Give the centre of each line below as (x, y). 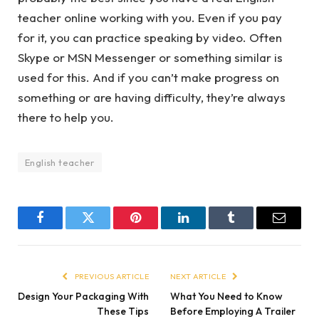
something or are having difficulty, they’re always (152, 98)
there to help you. (66, 117)
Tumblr (249, 228)
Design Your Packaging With (83, 297)
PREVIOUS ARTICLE (111, 277)
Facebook (64, 228)
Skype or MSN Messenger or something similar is (150, 58)
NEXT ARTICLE (199, 277)
